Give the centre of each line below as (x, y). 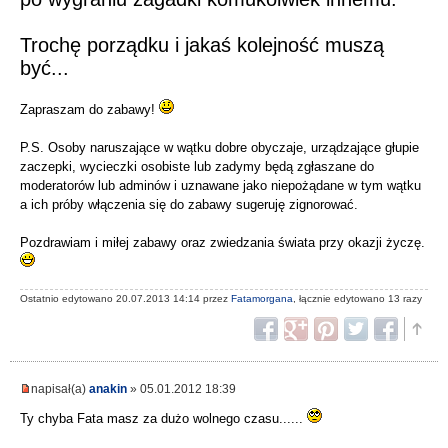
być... (44, 68)
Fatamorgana (262, 298)
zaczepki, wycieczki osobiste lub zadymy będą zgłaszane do (197, 167)
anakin (108, 388)
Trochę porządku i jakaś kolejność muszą (202, 45)
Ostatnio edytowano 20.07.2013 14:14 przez (125, 298)
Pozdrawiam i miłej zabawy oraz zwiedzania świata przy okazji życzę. (222, 243)
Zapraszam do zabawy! (89, 110)
